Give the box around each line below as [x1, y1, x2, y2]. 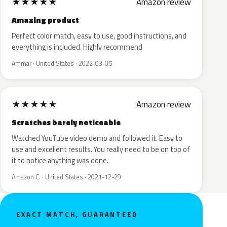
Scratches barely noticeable [12, 117, 121, 128]
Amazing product [12, 14, 79, 26]
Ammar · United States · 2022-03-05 [12, 59, 112, 68]
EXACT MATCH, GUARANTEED [16, 209, 138, 219]
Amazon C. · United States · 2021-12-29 [12, 172, 121, 182]
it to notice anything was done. [12, 155, 108, 166]
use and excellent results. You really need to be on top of [12, 144, 190, 155]
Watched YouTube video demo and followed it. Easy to [12, 133, 182, 144]
